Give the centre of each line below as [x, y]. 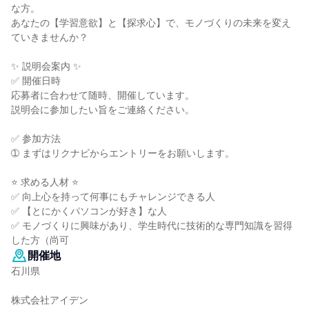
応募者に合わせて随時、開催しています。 [103, 95]
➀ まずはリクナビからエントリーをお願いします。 [123, 153]
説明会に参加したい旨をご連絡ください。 [103, 110]
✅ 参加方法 [36, 139]
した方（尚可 [40, 240]
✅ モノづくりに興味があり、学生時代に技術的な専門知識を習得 [152, 226]
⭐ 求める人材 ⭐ [45, 182]
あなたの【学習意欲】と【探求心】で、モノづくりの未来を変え [151, 23]
